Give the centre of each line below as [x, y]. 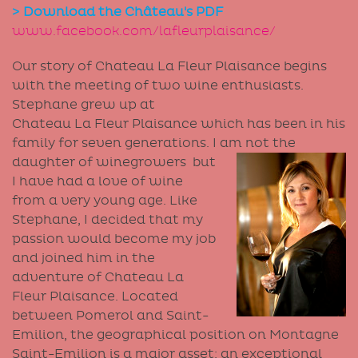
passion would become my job [114, 239]
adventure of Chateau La [98, 277]
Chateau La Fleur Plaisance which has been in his [179, 123]
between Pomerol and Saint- [110, 315]
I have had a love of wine [97, 181]
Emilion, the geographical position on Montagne [175, 334]
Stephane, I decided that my [107, 219]
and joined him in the [84, 258]
